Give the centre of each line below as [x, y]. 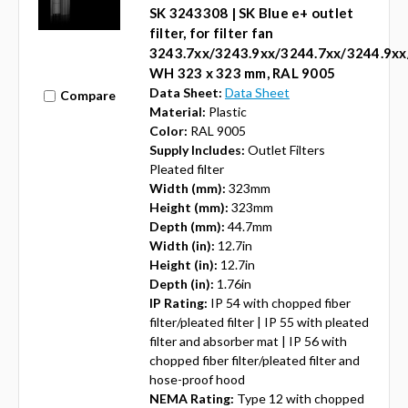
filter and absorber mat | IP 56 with [248, 341]
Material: [177, 111]
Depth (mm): [187, 226]
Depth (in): [181, 283]
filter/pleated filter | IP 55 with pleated [259, 321]
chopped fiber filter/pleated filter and [254, 360]
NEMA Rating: [191, 398]
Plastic [227, 111]
